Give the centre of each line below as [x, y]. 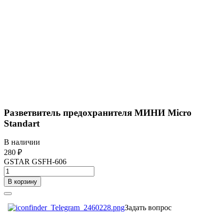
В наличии [22, 142]
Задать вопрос [148, 208]
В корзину [22, 182]
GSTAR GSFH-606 [35, 162]
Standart [22, 123]
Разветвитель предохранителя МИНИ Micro [98, 112]
